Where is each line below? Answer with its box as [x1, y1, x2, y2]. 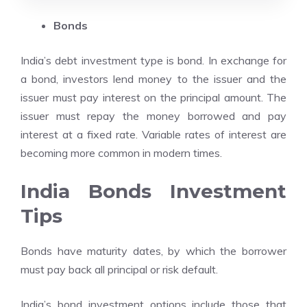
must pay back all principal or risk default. [21, 262, 218, 276]
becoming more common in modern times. [21, 146, 222, 160]
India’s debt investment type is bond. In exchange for [21, 53, 286, 67]
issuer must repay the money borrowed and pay [21, 109, 286, 123]
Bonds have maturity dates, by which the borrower [21, 244, 286, 258]
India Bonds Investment [21, 180, 286, 203]
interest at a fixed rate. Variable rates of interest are [21, 127, 286, 141]
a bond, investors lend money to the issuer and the [21, 72, 286, 86]
